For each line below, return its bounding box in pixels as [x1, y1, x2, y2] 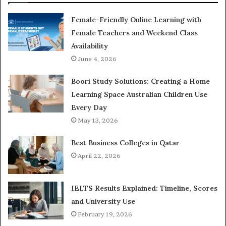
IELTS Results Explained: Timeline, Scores [71, 184, 218, 193]
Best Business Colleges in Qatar [71, 138, 180, 147]
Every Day [71, 103, 107, 112]
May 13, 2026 [78, 117, 119, 124]
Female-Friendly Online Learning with [71, 15, 202, 24]
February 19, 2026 [78, 210, 133, 218]
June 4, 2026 [78, 55, 117, 63]
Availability [71, 41, 108, 50]
